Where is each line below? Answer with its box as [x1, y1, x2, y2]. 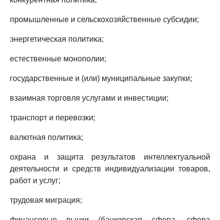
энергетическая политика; [10, 35, 104, 43]
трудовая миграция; [10, 196, 82, 204]
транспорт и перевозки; [10, 113, 95, 122]
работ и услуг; [10, 176, 60, 185]
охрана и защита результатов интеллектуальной [10, 153, 210, 161]
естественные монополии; [10, 55, 106, 63]
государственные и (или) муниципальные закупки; [10, 74, 192, 82]
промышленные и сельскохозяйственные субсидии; [10, 15, 199, 24]
